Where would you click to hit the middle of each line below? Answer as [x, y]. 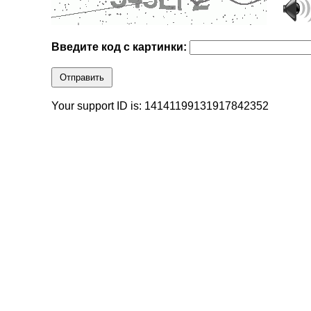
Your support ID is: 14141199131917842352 [160, 106]
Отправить [82, 78]
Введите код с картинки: [121, 47]
